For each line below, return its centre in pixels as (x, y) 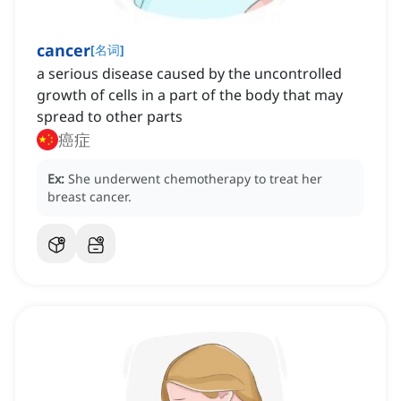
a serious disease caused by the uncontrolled (189, 74)
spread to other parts (110, 117)
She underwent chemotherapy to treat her (195, 179)
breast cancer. (90, 197)
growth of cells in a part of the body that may (190, 95)
